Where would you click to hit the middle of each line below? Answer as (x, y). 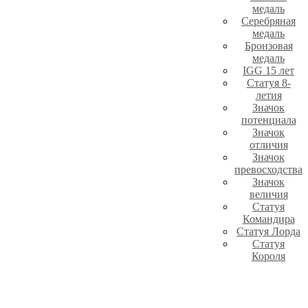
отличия (268, 145)
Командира (268, 219)
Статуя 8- (268, 83)
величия (268, 195)
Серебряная (268, 21)
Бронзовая (268, 46)
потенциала (268, 120)
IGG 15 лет (268, 71)
